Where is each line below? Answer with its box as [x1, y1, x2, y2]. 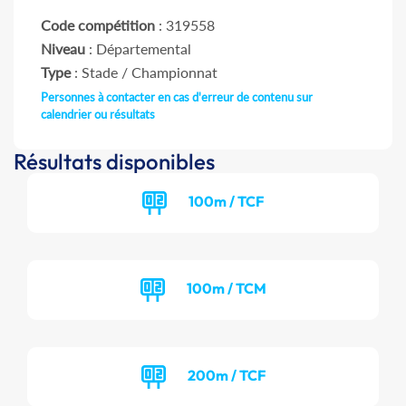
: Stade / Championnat [71, 63, 217, 82]
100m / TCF [188, 191, 264, 210]
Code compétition [41, 16, 155, 34]
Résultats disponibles [14, 148, 215, 176]
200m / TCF [187, 365, 266, 384]
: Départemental [85, 40, 191, 58]
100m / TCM [186, 278, 266, 297]
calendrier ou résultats [41, 107, 155, 122]
